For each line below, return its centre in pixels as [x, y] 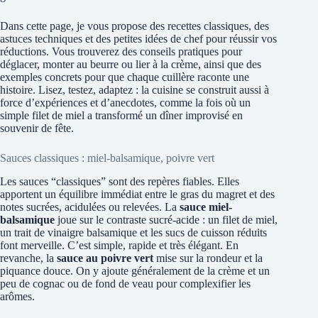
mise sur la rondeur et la [208, 258]
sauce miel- [206, 207]
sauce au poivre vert [105, 258]
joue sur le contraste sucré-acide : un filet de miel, [166, 220]
